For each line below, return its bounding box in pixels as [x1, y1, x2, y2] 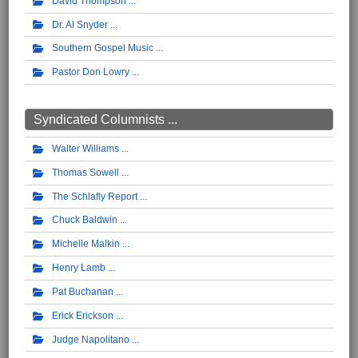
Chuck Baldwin [52, 214, 117, 226]
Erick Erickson [52, 309, 113, 321]
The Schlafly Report [52, 190, 137, 202]
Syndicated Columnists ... [34, 113, 177, 126]
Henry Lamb [52, 262, 105, 274]
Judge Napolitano [52, 333, 129, 345]
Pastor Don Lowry [52, 66, 129, 78]
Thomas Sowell [52, 166, 119, 178]
